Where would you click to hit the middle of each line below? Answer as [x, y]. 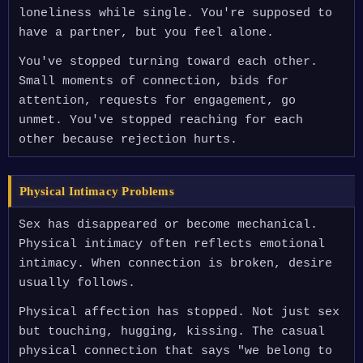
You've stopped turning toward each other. [168, 62]
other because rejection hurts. [128, 140]
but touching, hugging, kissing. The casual [172, 332]
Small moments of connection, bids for [154, 81]
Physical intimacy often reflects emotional [172, 244]
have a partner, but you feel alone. [146, 33]
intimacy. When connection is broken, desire [175, 264]
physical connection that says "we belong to [175, 351]
